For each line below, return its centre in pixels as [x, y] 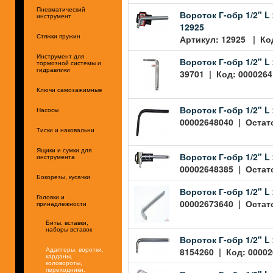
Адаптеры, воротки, [75, 250]
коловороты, [64, 263]
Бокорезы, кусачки [63, 177]
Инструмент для [60, 56]
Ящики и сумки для [64, 150]
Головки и [51, 197]
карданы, [59, 256]
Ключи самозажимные [69, 90]
